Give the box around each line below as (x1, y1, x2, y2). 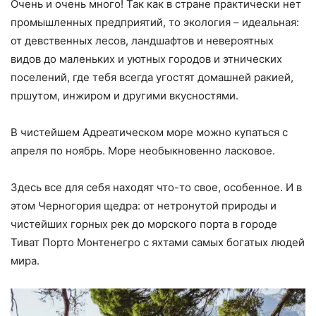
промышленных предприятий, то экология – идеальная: (11, 15, 299, 29)
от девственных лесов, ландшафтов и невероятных (11, 33, 274, 47)
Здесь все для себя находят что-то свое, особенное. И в (11, 180, 302, 194)
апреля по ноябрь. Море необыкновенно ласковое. (11, 143, 275, 157)
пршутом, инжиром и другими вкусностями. (11, 88, 238, 102)
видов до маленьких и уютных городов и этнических (11, 51, 282, 66)
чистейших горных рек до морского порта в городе (11, 217, 277, 231)
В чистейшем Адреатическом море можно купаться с (11, 125, 288, 139)
